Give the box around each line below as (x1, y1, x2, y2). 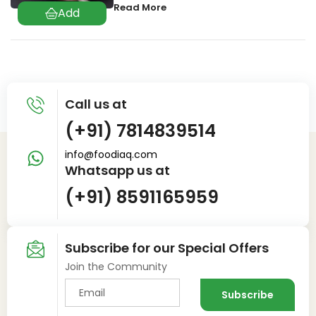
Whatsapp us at (65, 161, 171, 179)
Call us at (65, 95, 128, 113)
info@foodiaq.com (65, 147, 158, 162)
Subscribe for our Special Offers (65, 238, 269, 257)
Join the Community (65, 259, 168, 274)
